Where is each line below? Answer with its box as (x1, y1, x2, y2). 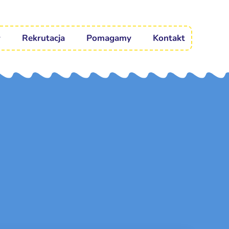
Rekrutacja (22, 32, 65, 44)
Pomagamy (86, 32, 131, 44)
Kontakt (153, 32, 185, 44)
